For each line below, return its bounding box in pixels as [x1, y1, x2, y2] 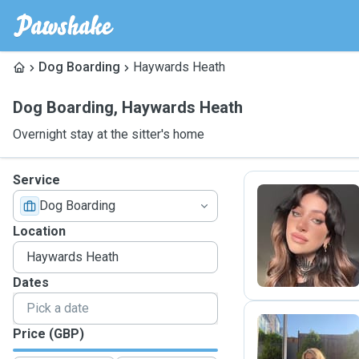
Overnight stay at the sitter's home [13, 127, 204, 142]
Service [13, 172, 60, 188]
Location [13, 224, 66, 239]
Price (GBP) [13, 326, 84, 341]
